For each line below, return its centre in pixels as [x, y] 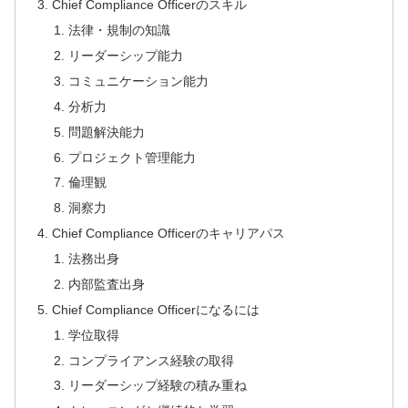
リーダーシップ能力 [125, 56]
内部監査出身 [106, 284]
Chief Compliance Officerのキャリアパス [169, 234]
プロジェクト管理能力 [132, 157]
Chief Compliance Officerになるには [156, 309]
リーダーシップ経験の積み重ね [157, 386]
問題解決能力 [106, 132]
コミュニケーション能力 [138, 81]
